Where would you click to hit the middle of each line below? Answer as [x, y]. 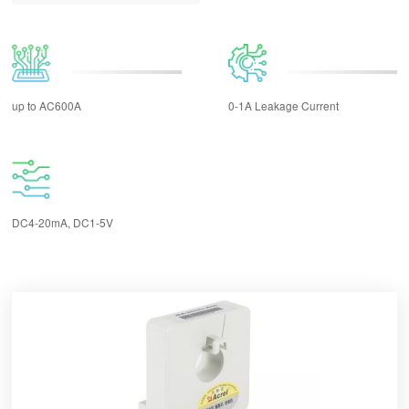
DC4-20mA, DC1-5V [62, 222]
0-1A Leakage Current [283, 105]
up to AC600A [46, 105]
